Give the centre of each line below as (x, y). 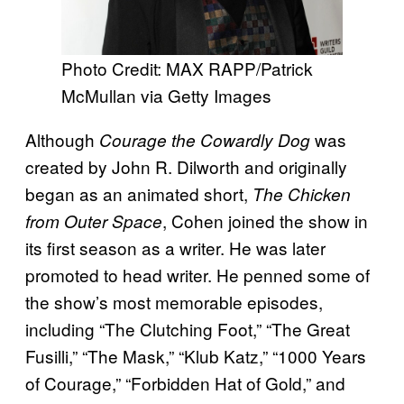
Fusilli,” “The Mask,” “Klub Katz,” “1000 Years (196, 356)
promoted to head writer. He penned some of (197, 275)
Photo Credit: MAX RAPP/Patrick (187, 69)
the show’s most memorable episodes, (174, 302)
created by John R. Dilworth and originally (186, 167)
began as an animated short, (139, 194)
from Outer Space (94, 221)
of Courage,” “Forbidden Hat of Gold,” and (185, 383)
